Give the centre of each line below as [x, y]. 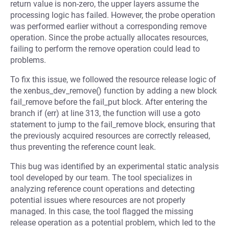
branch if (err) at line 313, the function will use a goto [105, 113]
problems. [28, 60]
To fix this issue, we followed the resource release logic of [113, 79]
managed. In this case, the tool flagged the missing [102, 211]
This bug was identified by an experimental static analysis [114, 166]
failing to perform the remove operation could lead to [105, 49]
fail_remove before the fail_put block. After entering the [109, 102]
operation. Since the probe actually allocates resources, [109, 38]
